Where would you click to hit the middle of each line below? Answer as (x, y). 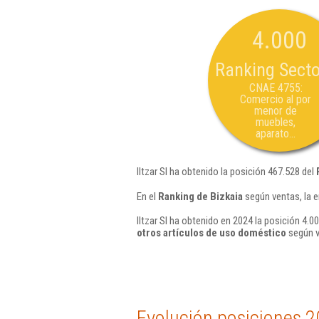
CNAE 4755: (276, 88)
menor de (276, 111)
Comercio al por (276, 99)
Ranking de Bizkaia (200, 196)
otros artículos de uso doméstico (211, 233)
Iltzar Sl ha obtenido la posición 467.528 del (226, 172)
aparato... (276, 134)
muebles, (276, 122)
